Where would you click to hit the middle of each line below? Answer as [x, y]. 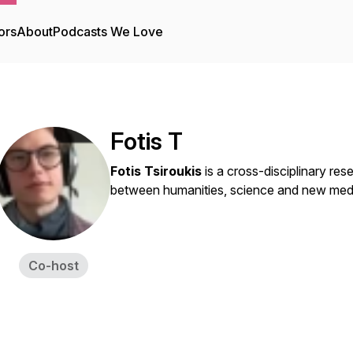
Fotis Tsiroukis [156, 171]
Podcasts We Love [108, 32]
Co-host [54, 266]
